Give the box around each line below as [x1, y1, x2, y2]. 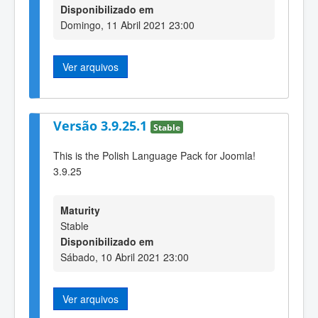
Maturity [60, 202, 100, 217]
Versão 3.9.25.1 [53, 116, 150, 134]
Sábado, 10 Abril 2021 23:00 [60, 249, 189, 264]
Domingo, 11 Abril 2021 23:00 [60, 18, 194, 33]
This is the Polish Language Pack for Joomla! [53, 148, 256, 163]
